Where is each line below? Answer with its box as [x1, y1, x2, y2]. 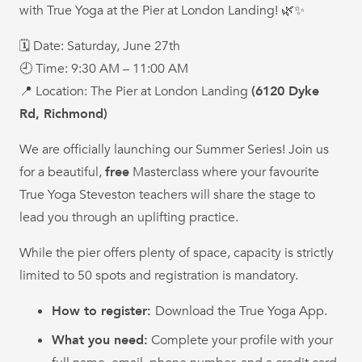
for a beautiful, [19, 162, 105, 181]
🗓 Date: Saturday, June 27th [19, 36, 180, 55]
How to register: [52, 301, 155, 320]
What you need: [52, 330, 148, 349]
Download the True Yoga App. [155, 301, 327, 320]
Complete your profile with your [148, 330, 333, 349]
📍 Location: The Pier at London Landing [19, 82, 251, 100]
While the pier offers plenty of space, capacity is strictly [19, 243, 334, 262]
